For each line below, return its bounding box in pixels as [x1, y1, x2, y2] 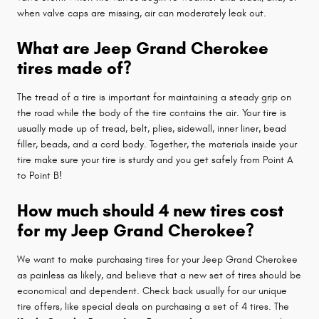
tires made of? [17, 57, 132, 79]
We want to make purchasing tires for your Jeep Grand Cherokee [17, 253, 298, 266]
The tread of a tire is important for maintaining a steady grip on [17, 90, 291, 103]
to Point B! [17, 169, 62, 182]
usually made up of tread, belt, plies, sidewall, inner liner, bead [17, 122, 286, 135]
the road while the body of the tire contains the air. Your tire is [17, 106, 286, 119]
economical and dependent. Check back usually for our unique [17, 284, 287, 297]
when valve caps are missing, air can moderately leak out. [17, 6, 266, 19]
